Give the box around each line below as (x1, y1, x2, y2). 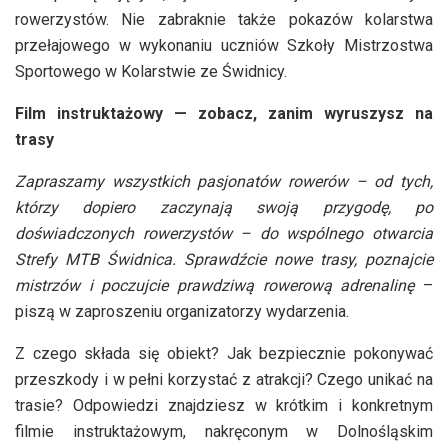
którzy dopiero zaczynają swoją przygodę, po (15, 198, 433, 218)
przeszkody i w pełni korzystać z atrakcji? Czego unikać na (15, 370, 433, 390)
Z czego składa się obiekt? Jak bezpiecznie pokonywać (15, 344, 433, 364)
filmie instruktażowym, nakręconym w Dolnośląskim (15, 422, 433, 442)
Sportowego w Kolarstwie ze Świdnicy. (15, 62, 287, 82)
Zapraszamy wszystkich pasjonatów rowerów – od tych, (15, 172, 433, 192)
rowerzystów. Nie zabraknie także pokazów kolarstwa (15, 10, 433, 30)
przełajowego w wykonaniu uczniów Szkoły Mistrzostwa (15, 36, 433, 56)
